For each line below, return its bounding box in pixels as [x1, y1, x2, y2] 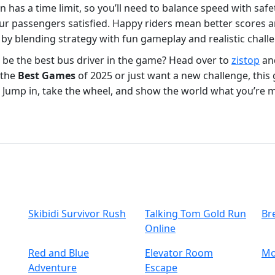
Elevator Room [145, 246, 213, 260]
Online [145, 222, 176, 236]
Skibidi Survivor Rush [28, 207, 126, 221]
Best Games [18, 69, 76, 83]
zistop [231, 53, 260, 68]
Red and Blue [28, 246, 89, 260]
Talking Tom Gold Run [145, 207, 246, 221]
